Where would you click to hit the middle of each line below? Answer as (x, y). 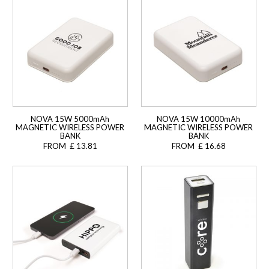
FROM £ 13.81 (70, 146)
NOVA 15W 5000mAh (70, 119)
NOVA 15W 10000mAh (199, 119)
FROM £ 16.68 (198, 146)
